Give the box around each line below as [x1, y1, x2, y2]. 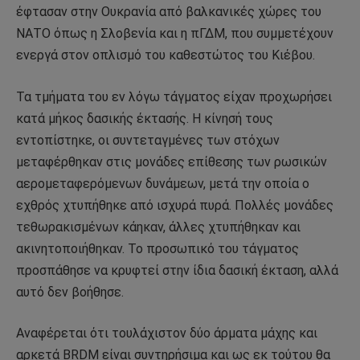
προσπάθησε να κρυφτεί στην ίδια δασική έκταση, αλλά [16, 262, 338, 278]
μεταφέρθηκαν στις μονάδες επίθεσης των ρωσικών [16, 153, 327, 170]
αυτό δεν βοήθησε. [16, 284, 124, 300]
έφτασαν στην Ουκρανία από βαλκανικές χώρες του [16, 3, 321, 19]
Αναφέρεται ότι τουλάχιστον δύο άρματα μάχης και [16, 325, 317, 342]
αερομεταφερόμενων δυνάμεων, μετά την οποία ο [16, 175, 309, 191]
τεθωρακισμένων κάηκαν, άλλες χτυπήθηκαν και [16, 219, 301, 235]
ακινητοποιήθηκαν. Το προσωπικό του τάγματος [16, 240, 299, 256]
